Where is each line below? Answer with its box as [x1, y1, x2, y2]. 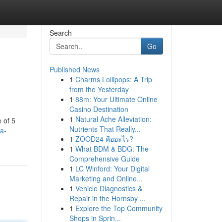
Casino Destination [69, 104, 128, 114]
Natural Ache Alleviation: [75, 114, 152, 124]
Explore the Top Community [75, 203, 163, 213]
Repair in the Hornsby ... [69, 193, 146, 203]
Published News [49, 64, 100, 74]
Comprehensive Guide [69, 154, 140, 164]
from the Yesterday [69, 84, 129, 94]
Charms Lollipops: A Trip [75, 74, 152, 84]
